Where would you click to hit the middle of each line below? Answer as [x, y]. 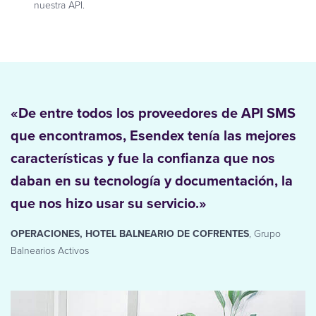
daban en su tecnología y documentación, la [152, 181]
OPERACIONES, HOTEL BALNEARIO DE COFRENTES [130, 234]
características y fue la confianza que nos [143, 158]
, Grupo [265, 234]
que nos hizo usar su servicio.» [109, 203]
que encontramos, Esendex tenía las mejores [153, 136]
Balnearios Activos [50, 251]
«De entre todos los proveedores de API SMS [153, 113]
